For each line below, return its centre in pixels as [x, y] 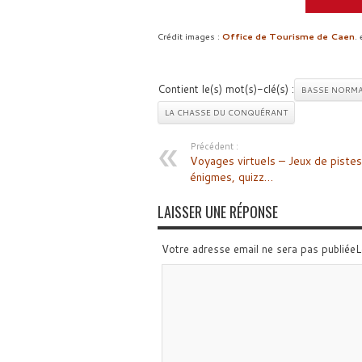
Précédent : [214, 146]
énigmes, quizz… [231, 177]
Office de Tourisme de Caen [288, 36]
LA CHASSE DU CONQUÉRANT [226, 112]
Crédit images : [189, 36]
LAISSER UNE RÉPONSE [217, 212]
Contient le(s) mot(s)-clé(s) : [225, 89]
